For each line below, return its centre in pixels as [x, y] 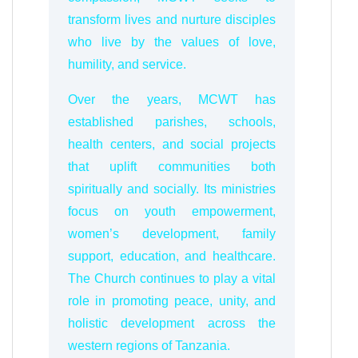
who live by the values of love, [172, 42]
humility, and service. [127, 64]
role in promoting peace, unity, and [172, 301]
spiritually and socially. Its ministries [172, 189]
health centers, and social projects [172, 144]
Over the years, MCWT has [172, 99]
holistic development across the [172, 323]
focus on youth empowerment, [172, 211]
